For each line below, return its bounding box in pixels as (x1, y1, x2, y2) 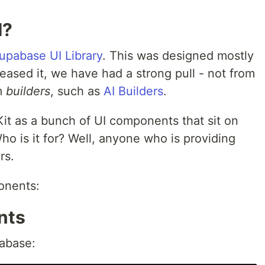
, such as (50, 83, 104, 98)
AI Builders (104, 83, 163, 98)
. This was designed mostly (102, 48, 254, 63)
